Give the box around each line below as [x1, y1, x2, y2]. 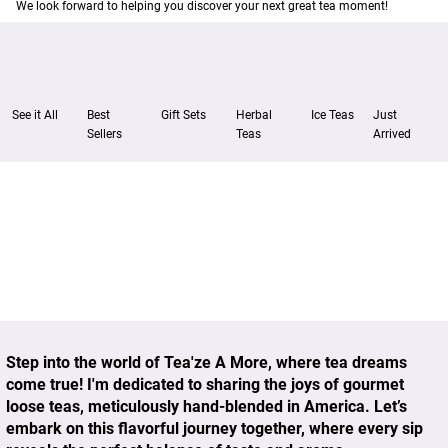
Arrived [373, 127, 412, 142]
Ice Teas [311, 108, 354, 123]
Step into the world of [6, 352, 165, 372]
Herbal [235, 108, 272, 123]
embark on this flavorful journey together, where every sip [6, 418, 424, 438]
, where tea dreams [268, 352, 408, 372]
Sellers [86, 127, 122, 142]
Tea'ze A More [164, 352, 269, 372]
